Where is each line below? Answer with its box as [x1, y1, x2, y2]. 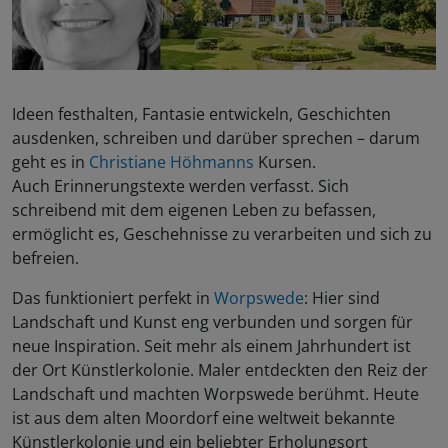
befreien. [12, 246, 79, 269]
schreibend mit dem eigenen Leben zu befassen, [12, 198, 376, 221]
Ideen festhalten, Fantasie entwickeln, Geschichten [12, 102, 391, 125]
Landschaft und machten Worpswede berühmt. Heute [12, 382, 419, 405]
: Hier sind [304, 286, 380, 309]
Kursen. [254, 150, 316, 173]
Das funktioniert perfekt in [12, 286, 214, 309]
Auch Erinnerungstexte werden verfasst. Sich [12, 174, 349, 197]
